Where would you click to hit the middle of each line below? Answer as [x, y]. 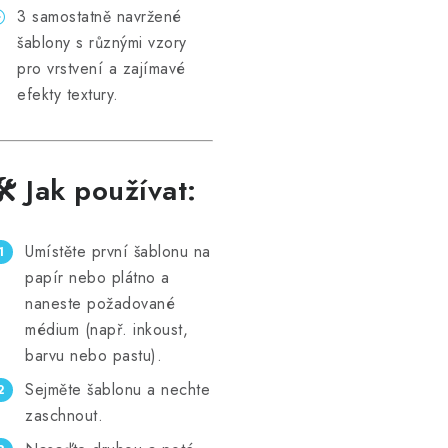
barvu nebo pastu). [93, 355]
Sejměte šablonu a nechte [117, 389]
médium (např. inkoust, [106, 329]
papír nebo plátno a [97, 277]
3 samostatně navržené [99, 16]
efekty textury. [68, 94]
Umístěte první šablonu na [118, 251]
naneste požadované [100, 303]
